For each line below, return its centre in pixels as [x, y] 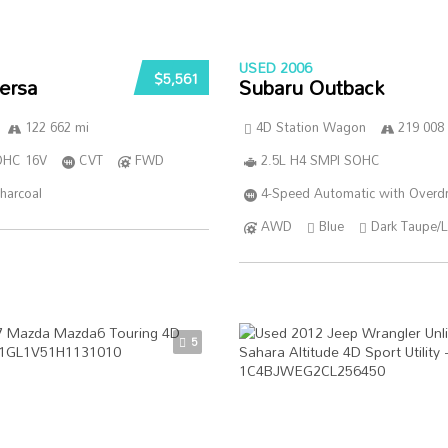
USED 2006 [275, 67]
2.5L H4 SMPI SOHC [320, 160]
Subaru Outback [311, 87]
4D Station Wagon [310, 127]
